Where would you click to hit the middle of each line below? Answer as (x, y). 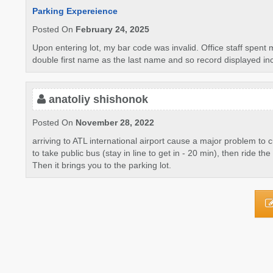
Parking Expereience (75, 11)
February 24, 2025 (112, 29)
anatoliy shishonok (98, 99)
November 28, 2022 (115, 122)
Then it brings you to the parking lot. (102, 165)
